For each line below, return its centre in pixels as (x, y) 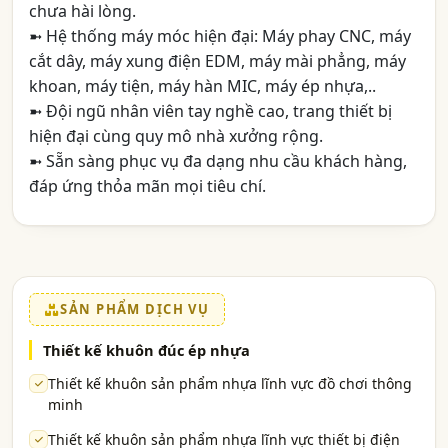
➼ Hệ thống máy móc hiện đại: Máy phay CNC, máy (220, 36)
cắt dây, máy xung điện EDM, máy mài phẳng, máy (217, 61)
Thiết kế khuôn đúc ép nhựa (146, 350)
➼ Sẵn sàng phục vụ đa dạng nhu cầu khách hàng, (218, 161)
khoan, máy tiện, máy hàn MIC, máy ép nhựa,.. (202, 86)
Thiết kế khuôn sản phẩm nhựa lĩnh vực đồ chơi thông (230, 383)
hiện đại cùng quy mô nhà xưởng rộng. (176, 136)
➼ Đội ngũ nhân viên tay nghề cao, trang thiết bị (210, 111)
